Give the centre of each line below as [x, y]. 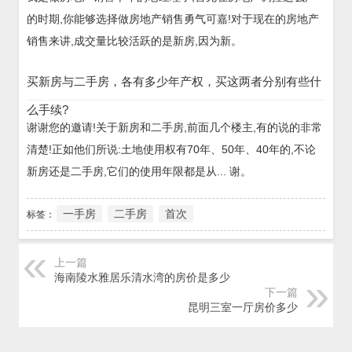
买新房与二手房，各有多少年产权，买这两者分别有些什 [174, 81]
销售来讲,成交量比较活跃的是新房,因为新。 [134, 40]
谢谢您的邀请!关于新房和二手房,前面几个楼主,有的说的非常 [174, 127]
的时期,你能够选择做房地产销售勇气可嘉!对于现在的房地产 [173, 18]
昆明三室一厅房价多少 [243, 307]
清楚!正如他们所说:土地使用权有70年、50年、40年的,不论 [171, 149]
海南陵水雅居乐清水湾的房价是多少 [142, 277]
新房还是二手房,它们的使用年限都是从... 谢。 [139, 171]
